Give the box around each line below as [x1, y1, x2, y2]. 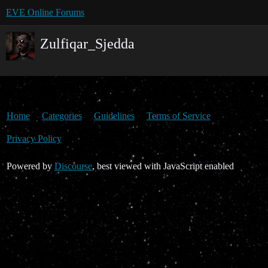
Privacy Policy [6, 133, 62, 144]
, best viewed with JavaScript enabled [92, 161, 234, 171]
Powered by [6, 161, 54, 171]
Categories [41, 111, 82, 121]
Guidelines [93, 111, 135, 121]
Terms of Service [146, 111, 211, 121]
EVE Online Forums [6, 7, 84, 17]
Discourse [54, 161, 92, 171]
